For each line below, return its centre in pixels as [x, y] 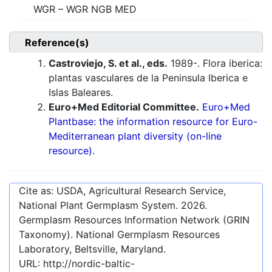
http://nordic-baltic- [89, 264]
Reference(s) [57, 43]
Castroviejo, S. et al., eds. [108, 63]
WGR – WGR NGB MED [85, 9]
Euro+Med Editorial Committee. [124, 107]
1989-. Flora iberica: [215, 63]
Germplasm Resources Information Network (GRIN [134, 220]
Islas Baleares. [81, 93]
